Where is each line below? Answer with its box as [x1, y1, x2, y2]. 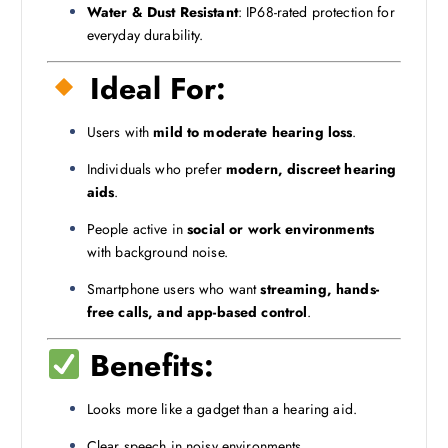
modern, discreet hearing [225, 159, 397, 180]
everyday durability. [86, 24, 204, 45]
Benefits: [80, 344, 215, 388]
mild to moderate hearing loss [153, 121, 353, 142]
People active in [86, 219, 188, 240]
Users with [86, 121, 154, 142]
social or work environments [187, 219, 374, 240]
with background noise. [86, 242, 228, 263]
